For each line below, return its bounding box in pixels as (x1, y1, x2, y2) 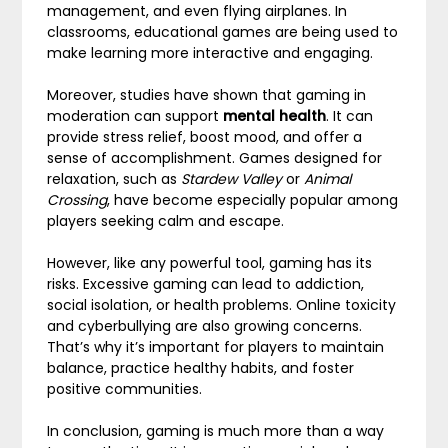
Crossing (47, 190, 108, 210)
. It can (326, 106, 374, 126)
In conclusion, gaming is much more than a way (47, 421, 385, 441)
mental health (223, 106, 327, 126)
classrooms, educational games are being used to (47, 22, 399, 42)
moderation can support (47, 106, 224, 126)
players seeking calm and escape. (47, 211, 285, 231)
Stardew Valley (181, 169, 283, 189)
